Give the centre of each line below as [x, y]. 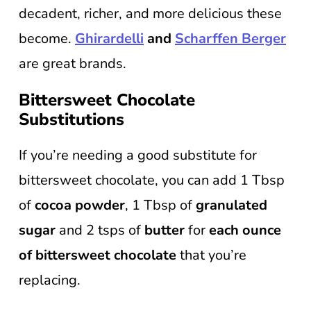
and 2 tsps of [100, 230]
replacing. [50, 280]
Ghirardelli [109, 39]
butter [165, 230]
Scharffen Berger [230, 39]
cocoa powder [80, 205]
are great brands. [73, 64]
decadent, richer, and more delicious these [150, 14]
